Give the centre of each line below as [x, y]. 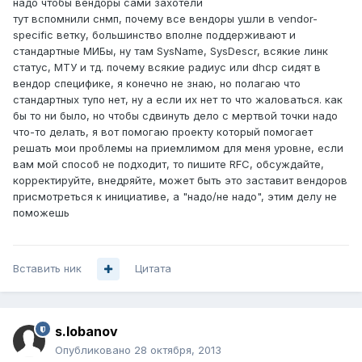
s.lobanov [86, 332]
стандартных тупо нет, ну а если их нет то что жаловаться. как [178, 100]
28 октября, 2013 [178, 350]
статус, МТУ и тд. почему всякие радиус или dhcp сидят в [167, 67]
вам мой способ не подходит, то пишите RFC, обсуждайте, [168, 164]
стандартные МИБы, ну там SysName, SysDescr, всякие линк [170, 51]
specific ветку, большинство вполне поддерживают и [154, 35]
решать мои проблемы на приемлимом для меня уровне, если [178, 148]
